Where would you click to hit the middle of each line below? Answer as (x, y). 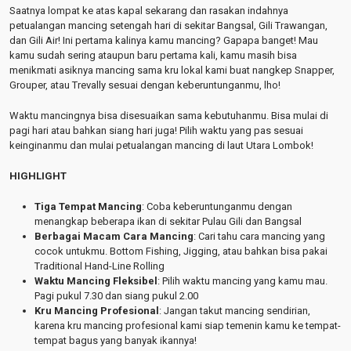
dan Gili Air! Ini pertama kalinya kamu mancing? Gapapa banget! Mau (164, 40)
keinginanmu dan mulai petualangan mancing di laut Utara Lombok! (161, 145)
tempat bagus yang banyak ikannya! (116, 340)
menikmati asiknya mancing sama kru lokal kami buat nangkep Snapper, (172, 70)
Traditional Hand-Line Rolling (100, 266)
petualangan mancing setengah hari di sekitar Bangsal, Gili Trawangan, (168, 25)
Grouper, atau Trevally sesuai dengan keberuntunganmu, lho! (145, 85)
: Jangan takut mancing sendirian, (235, 311)
